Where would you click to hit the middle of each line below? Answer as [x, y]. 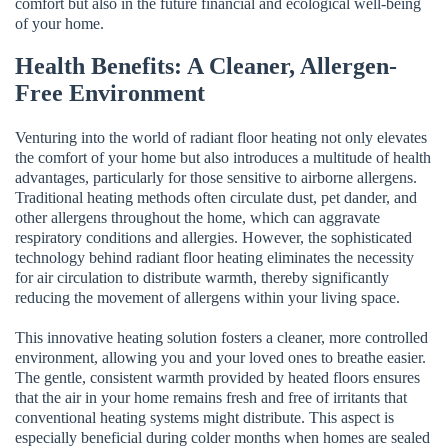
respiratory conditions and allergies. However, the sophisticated [213, 237]
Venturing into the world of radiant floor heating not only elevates [221, 137]
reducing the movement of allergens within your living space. [207, 297]
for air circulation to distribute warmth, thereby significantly [202, 277]
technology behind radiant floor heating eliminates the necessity [214, 257]
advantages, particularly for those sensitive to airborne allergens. [216, 177]
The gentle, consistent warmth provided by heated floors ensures [217, 377]
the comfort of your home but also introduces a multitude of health [223, 157]
